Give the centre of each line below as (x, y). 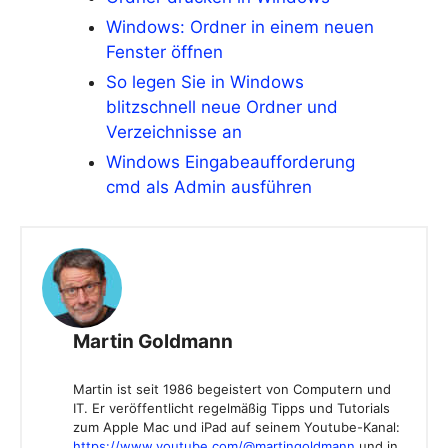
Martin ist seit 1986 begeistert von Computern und (232, 389)
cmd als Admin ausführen (209, 187)
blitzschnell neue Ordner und (222, 107)
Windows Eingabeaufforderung (230, 162)
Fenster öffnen (164, 52)
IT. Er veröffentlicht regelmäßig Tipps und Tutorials (231, 408)
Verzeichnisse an (174, 132)
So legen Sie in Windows (205, 82)
